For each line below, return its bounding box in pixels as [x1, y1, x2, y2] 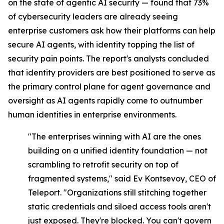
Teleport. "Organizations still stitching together [28, 187, 206, 197]
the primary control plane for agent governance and [8, 81, 210, 91]
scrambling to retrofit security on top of [28, 159, 178, 169]
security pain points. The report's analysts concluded [8, 53, 209, 63]
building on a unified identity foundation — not [28, 145, 207, 155]
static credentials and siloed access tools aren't [28, 201, 211, 211]
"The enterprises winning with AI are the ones [28, 131, 201, 141]
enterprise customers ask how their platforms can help [8, 25, 215, 35]
